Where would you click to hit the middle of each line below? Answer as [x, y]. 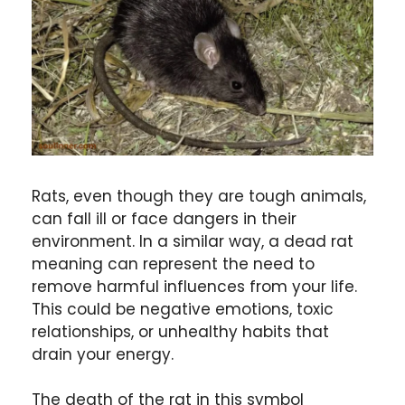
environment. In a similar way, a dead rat [193, 241]
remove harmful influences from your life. [194, 286]
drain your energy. [103, 354]
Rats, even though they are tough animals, [199, 196]
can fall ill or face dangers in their [164, 218]
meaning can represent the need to [173, 264]
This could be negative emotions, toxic [183, 309]
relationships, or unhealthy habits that [180, 331]
